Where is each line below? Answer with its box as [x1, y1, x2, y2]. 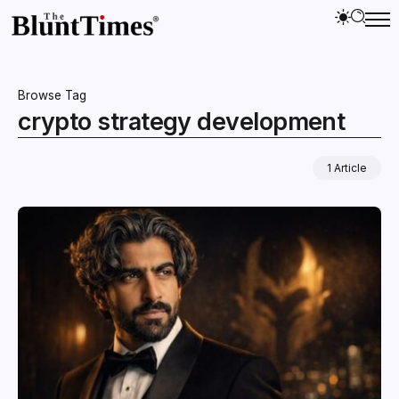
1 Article [327, 160, 367, 175]
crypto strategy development [18, 106, 346, 136]
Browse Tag [18, 87, 86, 102]
